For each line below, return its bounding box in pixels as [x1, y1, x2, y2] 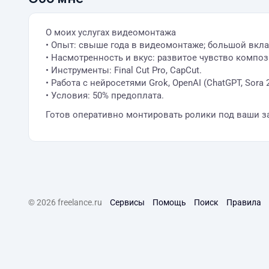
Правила [226, 198, 261, 207]
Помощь [153, 198, 186, 207]
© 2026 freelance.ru [28, 198, 102, 207]
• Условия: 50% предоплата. [46, 90, 164, 101]
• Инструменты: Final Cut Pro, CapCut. [46, 65, 202, 76]
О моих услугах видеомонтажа [46, 27, 176, 38]
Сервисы [110, 198, 145, 207]
